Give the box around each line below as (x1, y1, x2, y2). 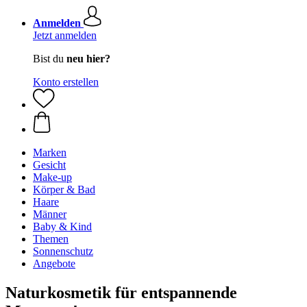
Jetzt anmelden (33, 29, 97, 41)
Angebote (33, 258, 75, 269)
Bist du (33, 53, 66, 64)
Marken (33, 147, 66, 158)
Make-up (33, 171, 72, 183)
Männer (33, 208, 66, 220)
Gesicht (33, 159, 66, 171)
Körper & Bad (33, 184, 95, 195)
